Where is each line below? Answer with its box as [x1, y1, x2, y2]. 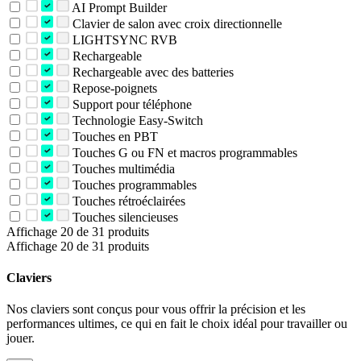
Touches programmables [68, 177, 197, 192]
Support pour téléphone [68, 97, 192, 111]
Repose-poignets [68, 81, 157, 95]
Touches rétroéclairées [68, 193, 185, 208]
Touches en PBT [68, 129, 158, 143]
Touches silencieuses [68, 210, 178, 224]
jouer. [6, 331, 35, 346]
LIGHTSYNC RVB [68, 32, 177, 47]
